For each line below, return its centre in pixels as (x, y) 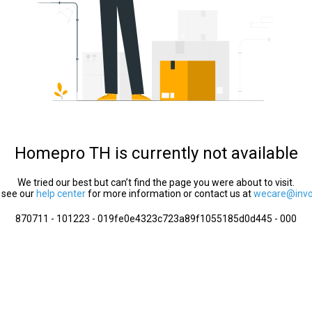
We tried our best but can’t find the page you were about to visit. (156, 182)
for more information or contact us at (170, 194)
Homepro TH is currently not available (156, 153)
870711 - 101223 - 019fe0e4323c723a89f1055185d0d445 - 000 (156, 219)
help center (61, 194)
